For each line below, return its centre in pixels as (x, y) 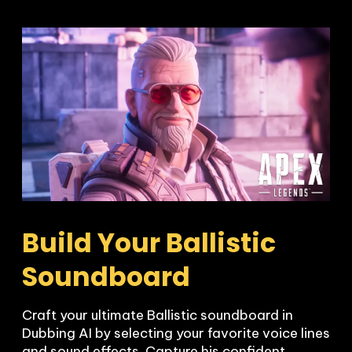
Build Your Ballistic (149, 243)
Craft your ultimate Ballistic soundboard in (158, 315)
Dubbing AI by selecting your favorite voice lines (176, 333)
